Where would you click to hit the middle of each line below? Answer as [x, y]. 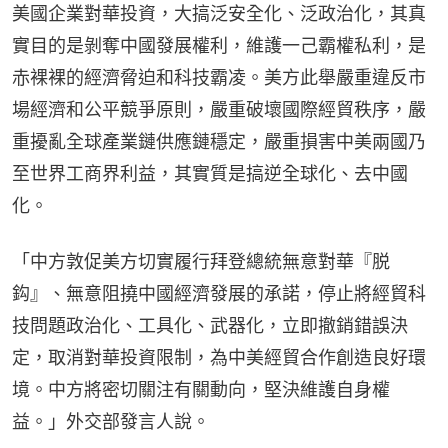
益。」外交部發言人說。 [111, 422]
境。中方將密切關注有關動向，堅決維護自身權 [201, 390]
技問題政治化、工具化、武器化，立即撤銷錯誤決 [210, 326]
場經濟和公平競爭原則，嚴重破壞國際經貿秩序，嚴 [219, 110]
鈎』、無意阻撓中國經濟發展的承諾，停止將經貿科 [219, 294]
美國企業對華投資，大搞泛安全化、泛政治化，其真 [219, 14]
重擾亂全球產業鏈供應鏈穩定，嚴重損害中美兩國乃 [219, 142]
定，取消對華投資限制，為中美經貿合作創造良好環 [219, 358]
